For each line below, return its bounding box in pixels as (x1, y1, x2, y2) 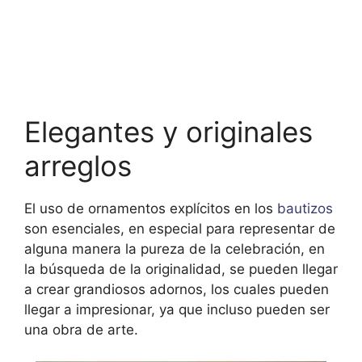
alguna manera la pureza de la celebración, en (24, 240, 325, 257)
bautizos (273, 200, 333, 217)
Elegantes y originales (24, 114, 313, 149)
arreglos (24, 148, 132, 183)
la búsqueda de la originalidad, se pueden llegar (24, 260, 338, 277)
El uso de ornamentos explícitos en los (24, 200, 273, 217)
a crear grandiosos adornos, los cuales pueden (24, 280, 329, 297)
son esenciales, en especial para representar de (24, 220, 335, 237)
